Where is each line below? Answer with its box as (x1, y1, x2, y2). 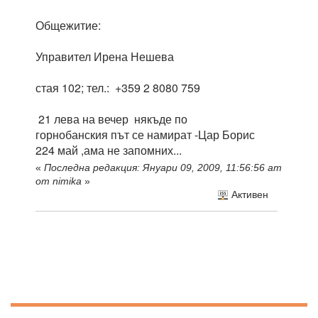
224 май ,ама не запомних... (35, 142, 182, 158)
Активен (228, 189, 268, 200)
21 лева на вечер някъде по (35, 111, 187, 127)
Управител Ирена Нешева (35, 48, 174, 65)
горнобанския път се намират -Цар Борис (35, 126, 258, 143)
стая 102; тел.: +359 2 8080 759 (35, 79, 200, 96)
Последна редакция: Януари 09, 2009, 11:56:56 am (44, 162, 282, 173)
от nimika (35, 175, 82, 187)
